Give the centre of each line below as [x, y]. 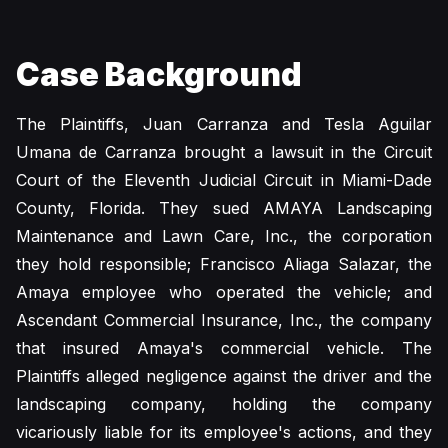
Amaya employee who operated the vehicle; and [224, 292]
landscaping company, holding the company [224, 404]
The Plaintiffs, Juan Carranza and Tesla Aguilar [224, 124]
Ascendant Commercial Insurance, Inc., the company [224, 320]
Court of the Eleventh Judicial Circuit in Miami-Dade [224, 180]
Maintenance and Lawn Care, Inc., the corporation [224, 236]
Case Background [159, 74]
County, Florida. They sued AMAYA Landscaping [224, 208]
